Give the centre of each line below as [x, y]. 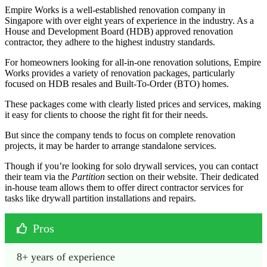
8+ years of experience [66, 257]
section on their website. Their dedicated [182, 177]
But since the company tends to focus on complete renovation [120, 135]
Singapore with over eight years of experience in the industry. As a [129, 21]
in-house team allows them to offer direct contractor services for [124, 188]
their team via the [38, 177]
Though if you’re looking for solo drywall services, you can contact [131, 166]
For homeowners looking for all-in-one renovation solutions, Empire [133, 63]
